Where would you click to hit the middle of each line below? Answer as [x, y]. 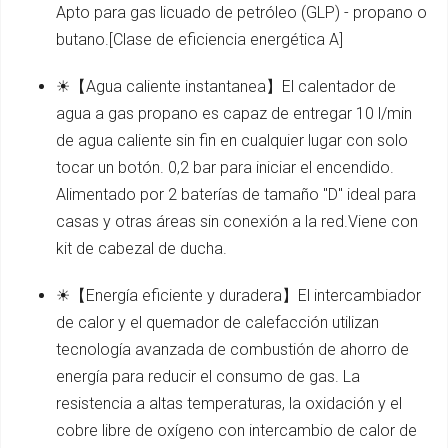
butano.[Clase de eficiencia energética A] [199, 40]
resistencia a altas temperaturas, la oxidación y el [229, 404]
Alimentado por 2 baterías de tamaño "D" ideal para [236, 195]
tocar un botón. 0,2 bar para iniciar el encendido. [225, 168]
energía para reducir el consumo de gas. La [208, 377]
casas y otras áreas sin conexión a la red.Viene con [237, 222]
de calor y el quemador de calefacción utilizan [217, 323]
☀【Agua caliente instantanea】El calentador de [226, 87]
